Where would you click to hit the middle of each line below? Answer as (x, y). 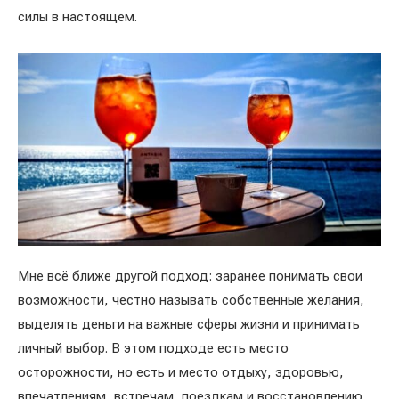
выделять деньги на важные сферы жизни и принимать (189, 324)
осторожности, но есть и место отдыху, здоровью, (181, 372)
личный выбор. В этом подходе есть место (153, 348)
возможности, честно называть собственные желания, (191, 300)
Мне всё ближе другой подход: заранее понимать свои (190, 276)
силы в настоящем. (77, 17)
